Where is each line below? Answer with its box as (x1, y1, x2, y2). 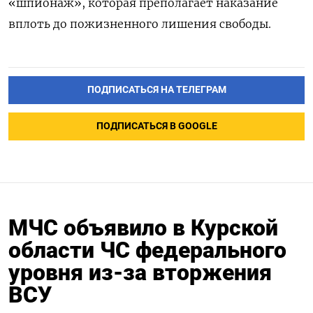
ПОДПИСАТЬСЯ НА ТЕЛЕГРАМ (87, 84, 226, 96)
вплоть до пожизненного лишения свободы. (8, 17, 271, 31)
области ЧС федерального (8, 237, 286, 264)
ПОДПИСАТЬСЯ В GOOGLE (96, 120, 217, 133)
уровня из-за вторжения (8, 259, 272, 286)
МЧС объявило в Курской (8, 214, 278, 242)
